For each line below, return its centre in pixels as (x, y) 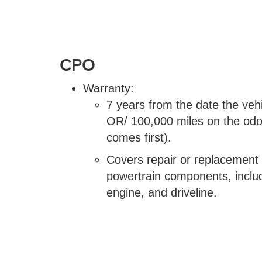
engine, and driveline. (162, 193)
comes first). (139, 138)
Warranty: (108, 89)
